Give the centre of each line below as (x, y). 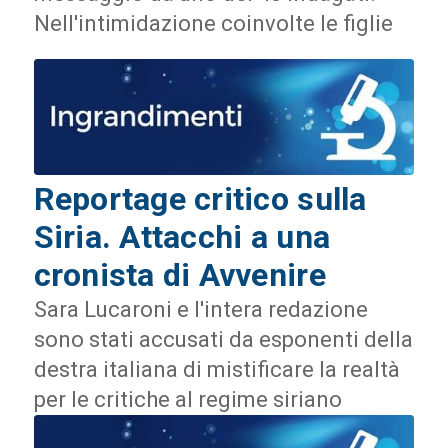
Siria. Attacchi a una (182, 236)
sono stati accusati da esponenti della (223, 339)
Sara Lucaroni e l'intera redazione (200, 309)
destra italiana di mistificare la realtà (216, 369)
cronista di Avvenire (179, 274)
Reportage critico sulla (200, 198)
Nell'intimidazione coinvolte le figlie (213, 24)
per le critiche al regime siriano (187, 399)
